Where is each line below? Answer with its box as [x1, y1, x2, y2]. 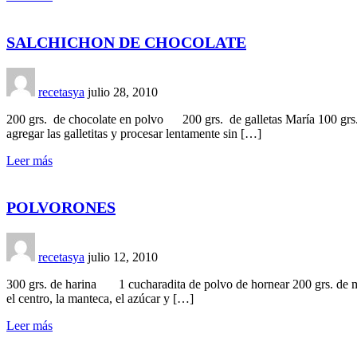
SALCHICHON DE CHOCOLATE [6, 33, 246, 51]
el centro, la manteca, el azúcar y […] [6, 291, 194, 305]
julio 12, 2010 [88, 249, 158, 264]
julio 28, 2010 [88, 84, 158, 99]
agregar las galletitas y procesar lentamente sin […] [6, 126, 261, 140]
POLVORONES [6, 198, 116, 216]
